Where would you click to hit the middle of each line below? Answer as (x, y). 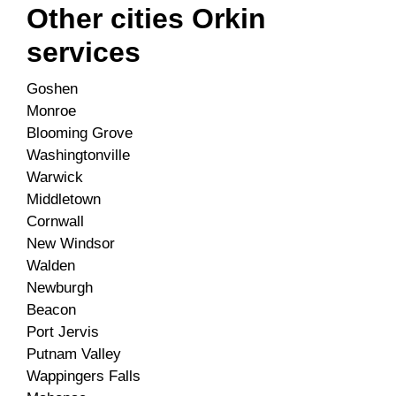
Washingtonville (78, 156)
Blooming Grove (80, 133)
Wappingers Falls (84, 377)
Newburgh (60, 288)
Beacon (51, 310)
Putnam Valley (74, 354)
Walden (51, 266)
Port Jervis (63, 332)
